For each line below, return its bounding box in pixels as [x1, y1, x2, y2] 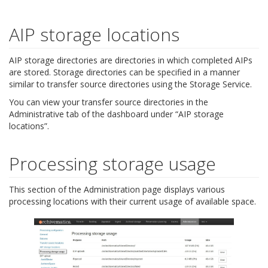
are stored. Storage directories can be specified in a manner [9, 66, 240, 78]
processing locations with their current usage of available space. [9, 195, 256, 207]
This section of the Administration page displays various [9, 183, 225, 195]
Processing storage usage [9, 151, 216, 176]
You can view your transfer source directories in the [9, 96, 208, 108]
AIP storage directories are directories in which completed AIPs [9, 54, 252, 66]
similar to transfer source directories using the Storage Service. [9, 78, 252, 90]
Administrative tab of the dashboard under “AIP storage [9, 108, 224, 120]
